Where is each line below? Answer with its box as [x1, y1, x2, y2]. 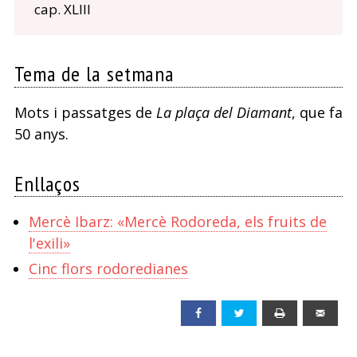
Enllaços [14, 170, 81, 197]
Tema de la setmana [14, 61, 175, 88]
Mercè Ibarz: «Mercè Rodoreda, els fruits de [28, 211, 327, 231]
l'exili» [28, 233, 70, 253]
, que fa [291, 102, 343, 122]
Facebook [210, 305, 257, 320]
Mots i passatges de [14, 102, 156, 122]
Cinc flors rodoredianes [28, 259, 188, 279]
